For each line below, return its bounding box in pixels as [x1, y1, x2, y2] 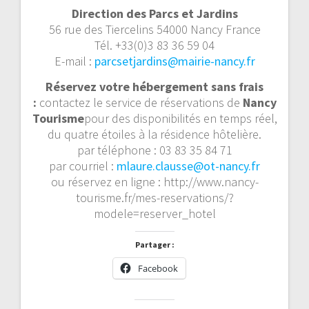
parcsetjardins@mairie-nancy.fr [94, 52, 255, 69]
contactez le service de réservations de [36, 94, 243, 110]
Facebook [137, 261, 178, 275]
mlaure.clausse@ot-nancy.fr [117, 157, 260, 174]
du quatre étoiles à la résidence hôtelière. [48, 126, 261, 142]
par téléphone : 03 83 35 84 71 [77, 141, 232, 158]
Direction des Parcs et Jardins [71, 5, 238, 21]
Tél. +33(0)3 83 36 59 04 [94, 37, 215, 53]
